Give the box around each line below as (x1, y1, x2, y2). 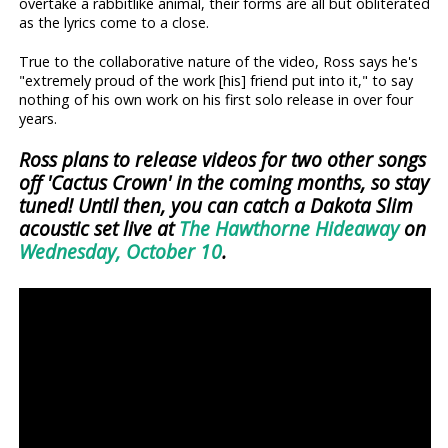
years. (19, 108, 58, 128)
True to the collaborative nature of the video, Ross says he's (19, 51, 419, 71)
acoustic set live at (19, 214, 180, 242)
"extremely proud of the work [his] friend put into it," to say (19, 70, 414, 90)
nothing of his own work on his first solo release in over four (19, 89, 414, 109)
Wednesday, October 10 (19, 237, 223, 265)
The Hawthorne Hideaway (179, 214, 400, 242)
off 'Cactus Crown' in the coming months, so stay (19, 168, 430, 196)
